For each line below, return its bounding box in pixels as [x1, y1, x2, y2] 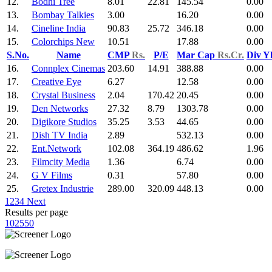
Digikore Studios [32, 116, 97, 127]
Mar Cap [177, 49, 217, 60]
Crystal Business [32, 89, 95, 100]
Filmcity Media [32, 156, 90, 167]
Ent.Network [32, 143, 81, 154]
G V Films [32, 169, 72, 180]
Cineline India [32, 22, 86, 33]
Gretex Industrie [32, 183, 93, 194]
